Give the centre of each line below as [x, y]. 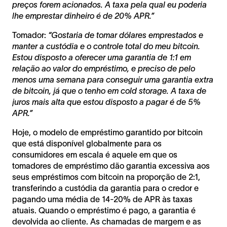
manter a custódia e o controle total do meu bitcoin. [106, 46]
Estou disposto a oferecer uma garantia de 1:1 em [102, 57]
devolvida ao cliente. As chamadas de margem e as [107, 221]
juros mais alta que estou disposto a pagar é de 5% [106, 102]
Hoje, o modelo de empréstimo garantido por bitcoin [107, 132]
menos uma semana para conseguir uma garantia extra [113, 79]
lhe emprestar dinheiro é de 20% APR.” [83, 15]
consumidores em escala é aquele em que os [95, 154]
